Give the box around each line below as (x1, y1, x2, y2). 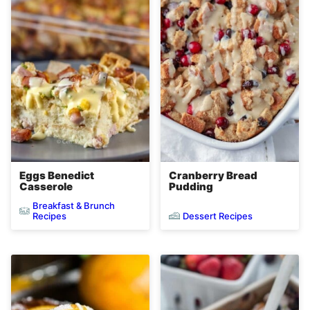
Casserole (19, 180, 73, 194)
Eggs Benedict (19, 169, 94, 183)
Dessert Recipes (183, 210, 253, 221)
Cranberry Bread (169, 169, 257, 183)
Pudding (169, 180, 213, 194)
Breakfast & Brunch (32, 200, 115, 212)
